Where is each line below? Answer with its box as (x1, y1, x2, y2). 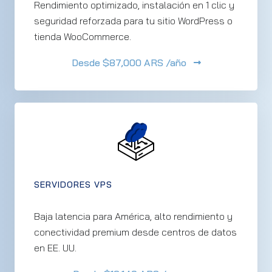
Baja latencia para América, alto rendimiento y (34, 210, 233, 222)
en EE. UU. (34, 242, 76, 254)
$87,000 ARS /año (100, 56, 186, 69)
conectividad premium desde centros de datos (34, 226, 237, 238)
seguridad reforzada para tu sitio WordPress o (34, 15, 233, 27)
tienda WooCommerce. (34, 30, 131, 42)
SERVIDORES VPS (34, 179, 112, 190)
